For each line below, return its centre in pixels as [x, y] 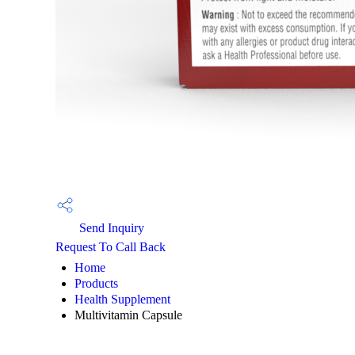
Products [96, 283]
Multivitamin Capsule [128, 315]
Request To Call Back [111, 247]
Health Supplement [122, 299]
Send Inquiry [110, 227]
